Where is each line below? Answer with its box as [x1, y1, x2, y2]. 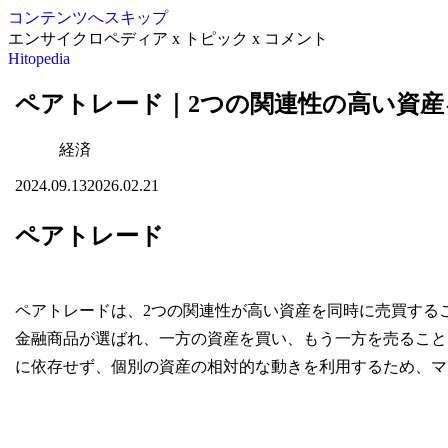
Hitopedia [8, 50, 70, 67]
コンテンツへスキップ [8, 9, 168, 26]
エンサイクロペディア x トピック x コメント [8, 30, 328, 47]
